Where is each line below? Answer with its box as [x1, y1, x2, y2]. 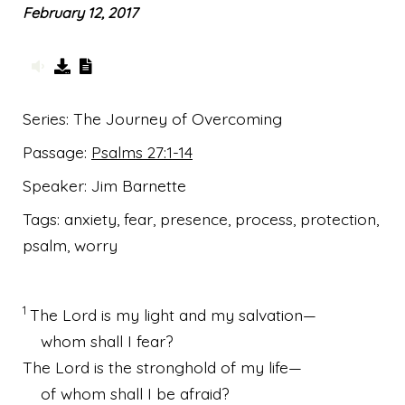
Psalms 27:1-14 [91, 141, 193, 162]
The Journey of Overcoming [73, 108, 282, 128]
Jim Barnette [91, 174, 186, 195]
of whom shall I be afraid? [41, 382, 230, 403]
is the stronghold [89, 356, 216, 377]
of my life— [216, 356, 302, 377]
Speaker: [23, 174, 91, 195]
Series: [23, 108, 73, 128]
